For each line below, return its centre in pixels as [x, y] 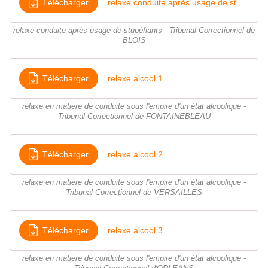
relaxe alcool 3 [135, 230]
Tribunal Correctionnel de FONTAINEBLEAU [134, 117]
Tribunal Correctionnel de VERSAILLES [134, 193]
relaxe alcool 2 [135, 154]
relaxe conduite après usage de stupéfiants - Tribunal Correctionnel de [134, 31]
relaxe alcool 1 [135, 78]
